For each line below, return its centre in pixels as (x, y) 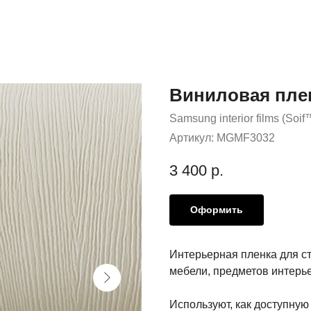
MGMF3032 (246, 138)
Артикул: (193, 138)
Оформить (217, 209)
